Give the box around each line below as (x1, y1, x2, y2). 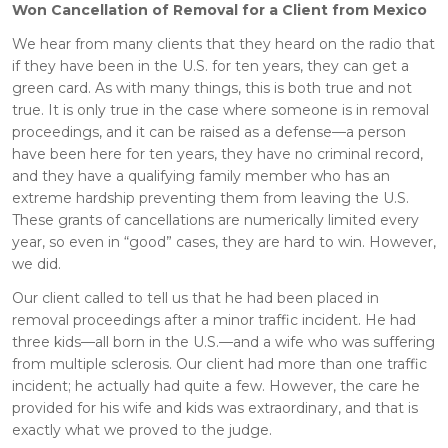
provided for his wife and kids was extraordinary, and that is (12, 398, 418, 417)
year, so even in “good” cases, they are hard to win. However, (12, 232, 436, 251)
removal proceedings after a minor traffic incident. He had (12, 310, 416, 329)
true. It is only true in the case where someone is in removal (12, 100, 429, 119)
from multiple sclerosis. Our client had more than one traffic (12, 354, 427, 373)
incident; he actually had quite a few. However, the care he (12, 376, 420, 395)
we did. (12, 254, 61, 273)
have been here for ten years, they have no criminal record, (12, 144, 423, 163)
